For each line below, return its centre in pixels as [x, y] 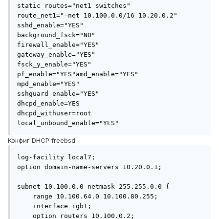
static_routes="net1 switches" [74, 6]
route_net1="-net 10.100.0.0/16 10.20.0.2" [97, 16]
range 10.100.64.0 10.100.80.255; [25, 197]
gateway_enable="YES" [56, 55]
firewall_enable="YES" [58, 45]
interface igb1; [25, 206]
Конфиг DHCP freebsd [43, 141]
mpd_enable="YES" [48, 84]
